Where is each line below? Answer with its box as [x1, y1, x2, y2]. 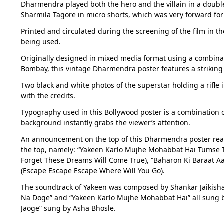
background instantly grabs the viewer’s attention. [20, 118, 190, 128]
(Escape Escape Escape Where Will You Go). [20, 166, 165, 176]
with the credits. [20, 91, 75, 101]
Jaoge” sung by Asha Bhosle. [20, 203, 116, 213]
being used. [20, 37, 61, 47]
